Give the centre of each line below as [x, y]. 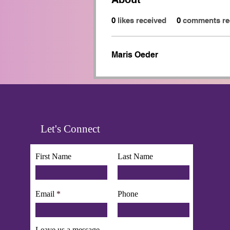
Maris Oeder [135, 55]
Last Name [135, 156]
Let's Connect [70, 129]
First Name [53, 156]
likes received [142, 20]
